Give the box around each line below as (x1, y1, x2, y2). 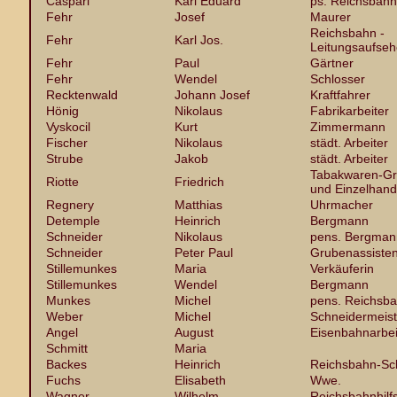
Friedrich (175, 175, 224, 189)
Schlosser (310, 72, 365, 86)
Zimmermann (310, 120, 385, 134)
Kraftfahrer (310, 88, 370, 102)
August (175, 325, 214, 339)
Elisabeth (175, 373, 226, 387)
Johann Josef (175, 88, 250, 102)
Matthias (175, 198, 222, 212)
